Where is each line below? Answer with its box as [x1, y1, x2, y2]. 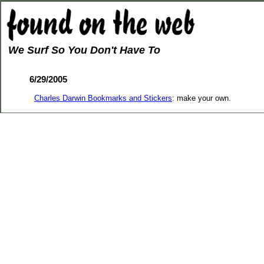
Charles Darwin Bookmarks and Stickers [34, 93, 172, 103]
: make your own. [172, 93, 231, 103]
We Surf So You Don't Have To [8, 44, 160, 56]
